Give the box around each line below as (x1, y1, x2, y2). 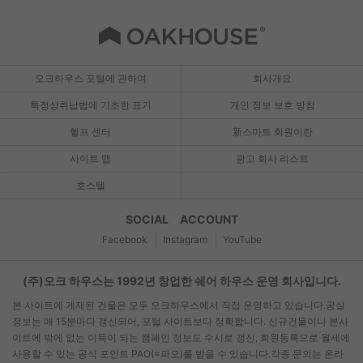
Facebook (101, 233, 147, 246)
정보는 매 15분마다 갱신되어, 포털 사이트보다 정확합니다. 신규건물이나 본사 (12, 315, 348, 328)
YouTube (222, 233, 262, 246)
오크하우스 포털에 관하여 (34, 72, 147, 85)
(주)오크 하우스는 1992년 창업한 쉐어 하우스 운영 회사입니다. (22, 274, 341, 288)
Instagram (162, 233, 207, 246)
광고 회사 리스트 (236, 152, 309, 165)
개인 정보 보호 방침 (229, 99, 315, 112)
